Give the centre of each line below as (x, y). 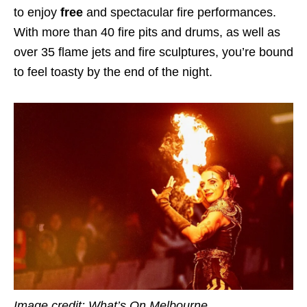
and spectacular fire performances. (180, 12)
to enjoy (37, 12)
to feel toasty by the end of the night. (113, 72)
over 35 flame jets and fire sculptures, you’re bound (153, 52)
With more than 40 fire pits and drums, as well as (147, 32)
